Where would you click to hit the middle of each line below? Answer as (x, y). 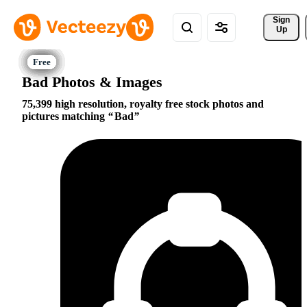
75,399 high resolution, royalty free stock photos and (143, 104)
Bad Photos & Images (92, 82)
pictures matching (65, 116)
